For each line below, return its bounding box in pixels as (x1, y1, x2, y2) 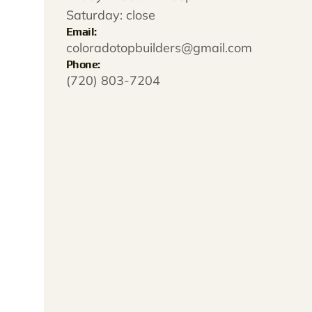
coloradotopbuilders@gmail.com (66, 40, 252, 56)
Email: (66, 25, 97, 38)
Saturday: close (66, 7, 155, 23)
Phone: (66, 58, 100, 71)
